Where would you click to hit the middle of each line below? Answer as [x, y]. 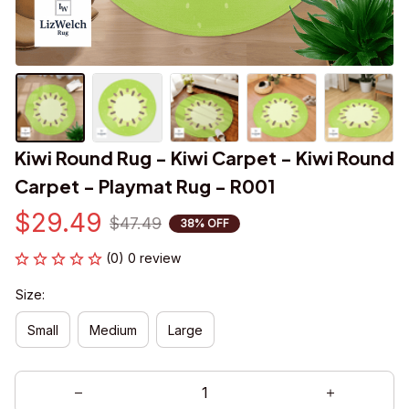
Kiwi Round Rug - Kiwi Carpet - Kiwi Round [204, 158]
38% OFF [204, 223]
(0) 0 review [143, 258]
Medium [113, 330]
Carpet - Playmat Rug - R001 [145, 186]
